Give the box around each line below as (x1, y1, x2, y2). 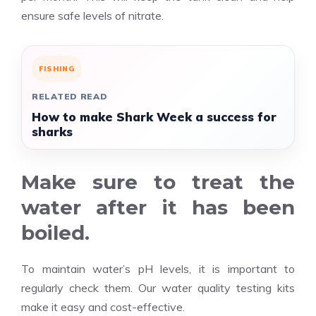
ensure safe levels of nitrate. (21, 8, 164, 23)
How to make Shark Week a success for (32, 109, 276, 124)
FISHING (39, 64, 75, 73)
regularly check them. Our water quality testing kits (21, 281, 295, 295)
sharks (32, 124, 73, 139)
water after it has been (21, 195, 295, 219)
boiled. (21, 221, 90, 245)
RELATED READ (32, 91, 108, 102)
